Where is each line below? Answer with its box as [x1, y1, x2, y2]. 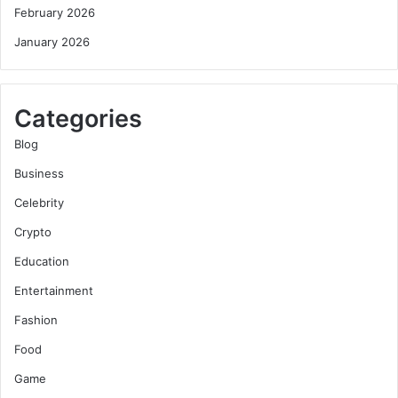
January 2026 [14, 34, 90, 49]
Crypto [14, 224, 52, 239]
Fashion [14, 312, 58, 327]
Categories [14, 103, 142, 133]
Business [14, 165, 64, 180]
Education [14, 253, 69, 268]
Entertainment [14, 283, 93, 298]
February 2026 [14, 4, 95, 20]
